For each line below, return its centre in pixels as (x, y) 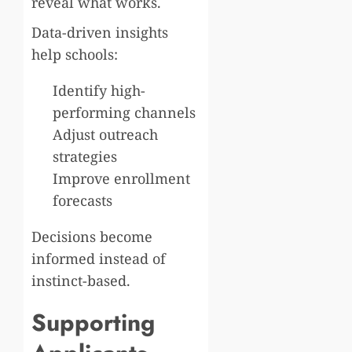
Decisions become (92, 236)
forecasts (82, 200)
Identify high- (99, 90)
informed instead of (99, 258)
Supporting (93, 322)
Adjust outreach (105, 134)
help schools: (75, 54)
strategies (85, 156)
